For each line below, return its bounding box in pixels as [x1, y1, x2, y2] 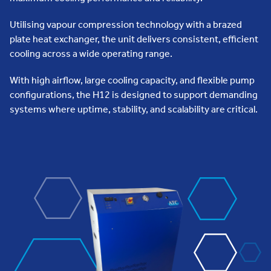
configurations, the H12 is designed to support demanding [10, 88, 258, 100]
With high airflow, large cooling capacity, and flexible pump [10, 74, 255, 86]
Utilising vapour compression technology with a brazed [10, 18, 242, 30]
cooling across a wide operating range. [10, 47, 172, 59]
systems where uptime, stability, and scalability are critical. [10, 103, 258, 115]
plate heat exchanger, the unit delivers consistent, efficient [10, 33, 258, 45]
